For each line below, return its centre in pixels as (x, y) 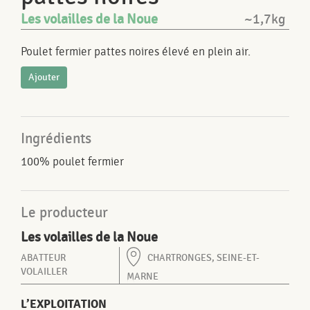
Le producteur (64, 213)
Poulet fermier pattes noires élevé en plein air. (136, 52)
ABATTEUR (43, 258)
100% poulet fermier (72, 162)
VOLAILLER (44, 272)
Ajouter (44, 77)
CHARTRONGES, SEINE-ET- (203, 258)
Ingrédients (56, 139)
